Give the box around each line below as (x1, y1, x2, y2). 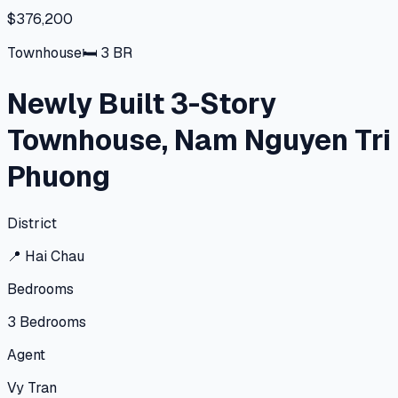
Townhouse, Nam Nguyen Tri (7, 122, 391, 159)
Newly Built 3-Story (7, 85, 276, 123)
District (7, 213, 57, 233)
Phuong (7, 158, 110, 195)
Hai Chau (25, 246, 84, 266)
